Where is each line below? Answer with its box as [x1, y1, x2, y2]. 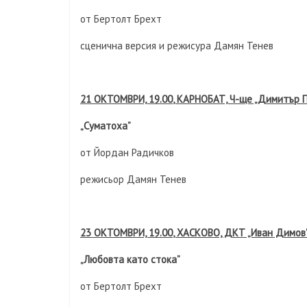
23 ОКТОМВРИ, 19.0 [80, 226, 167, 239]
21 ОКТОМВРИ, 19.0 [80, 93, 167, 106]
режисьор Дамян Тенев [80, 173, 186, 186]
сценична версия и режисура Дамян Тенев [80, 39, 273, 52]
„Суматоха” [80, 119, 131, 132]
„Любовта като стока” [80, 253, 180, 266]
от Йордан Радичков [80, 146, 174, 159]
